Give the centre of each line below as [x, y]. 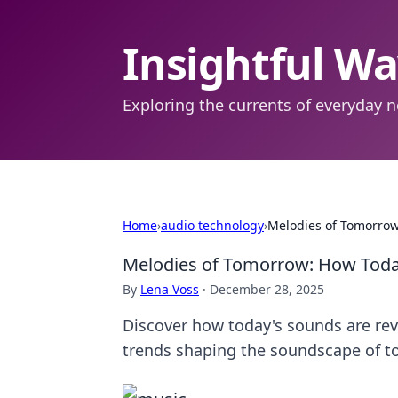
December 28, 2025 [267, 289]
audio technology [212, 225]
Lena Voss [170, 289]
